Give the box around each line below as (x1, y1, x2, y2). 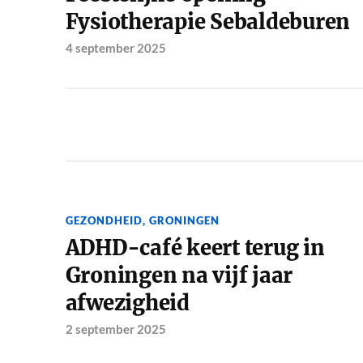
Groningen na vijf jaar (65, 263, 293, 289)
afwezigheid (65, 290, 190, 317)
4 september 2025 (65, 41, 166, 56)
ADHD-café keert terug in (65, 235, 325, 262)
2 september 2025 (65, 322, 166, 337)
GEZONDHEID (65, 214, 143, 228)
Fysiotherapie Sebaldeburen (65, 9, 351, 36)
